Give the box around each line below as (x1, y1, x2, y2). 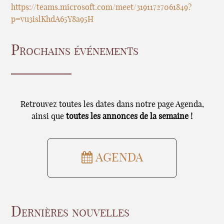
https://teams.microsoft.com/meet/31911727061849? (11, 3, 192, 12)
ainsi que (31, 112, 66, 120)
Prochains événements (11, 43, 139, 58)
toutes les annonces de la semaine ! (66, 112, 192, 120)
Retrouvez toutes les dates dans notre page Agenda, (20, 100, 204, 108)
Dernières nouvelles (11, 204, 130, 219)
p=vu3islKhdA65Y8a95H (11, 15, 94, 24)
